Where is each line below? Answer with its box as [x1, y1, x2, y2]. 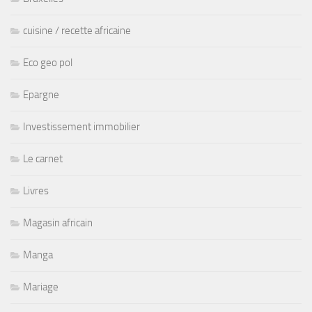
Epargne [23, 88, 59, 102]
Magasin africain [23, 217, 93, 230]
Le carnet [23, 153, 63, 166]
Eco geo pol [23, 56, 72, 70]
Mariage [23, 281, 58, 294]
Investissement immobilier [23, 120, 140, 134]
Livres [23, 185, 49, 198]
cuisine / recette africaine [23, 24, 131, 38]
